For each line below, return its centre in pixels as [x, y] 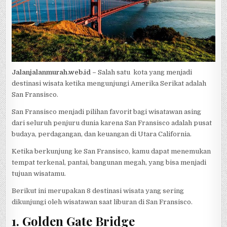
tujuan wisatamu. [39, 174]
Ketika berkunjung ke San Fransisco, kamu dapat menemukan [111, 152]
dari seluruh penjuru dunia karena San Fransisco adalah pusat [112, 123]
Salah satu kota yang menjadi [145, 72]
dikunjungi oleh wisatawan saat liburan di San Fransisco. [102, 202]
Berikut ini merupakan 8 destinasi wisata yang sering [98, 191]
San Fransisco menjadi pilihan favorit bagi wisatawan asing [107, 112]
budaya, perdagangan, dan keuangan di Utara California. [102, 134]
